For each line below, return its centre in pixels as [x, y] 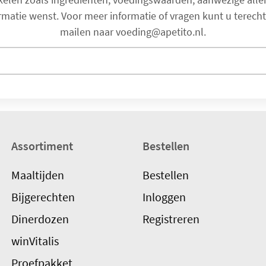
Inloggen [164, 197]
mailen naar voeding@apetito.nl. [133, 31]
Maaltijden [37, 175]
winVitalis [35, 241]
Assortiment [42, 146]
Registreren [171, 219]
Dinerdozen [40, 219]
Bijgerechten [43, 197]
